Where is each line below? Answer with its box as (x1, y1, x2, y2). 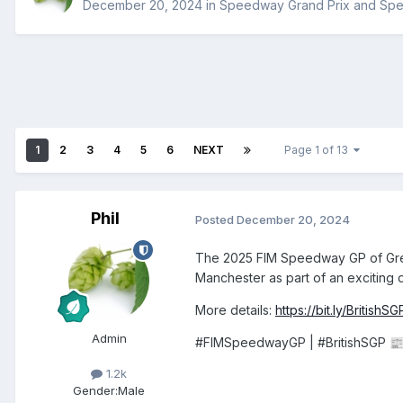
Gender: (73, 383, 118, 399)
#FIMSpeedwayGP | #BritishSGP (195, 335, 390, 351)
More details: (195, 302, 275, 318)
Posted (195, 211, 237, 227)
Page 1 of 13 (284, 143, 354, 157)
